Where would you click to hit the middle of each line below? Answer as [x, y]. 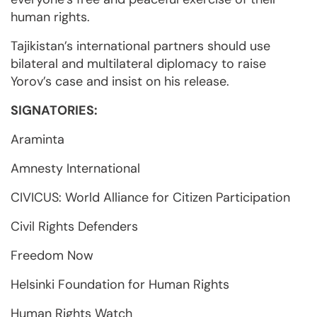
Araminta [38, 139]
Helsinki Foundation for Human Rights [120, 284]
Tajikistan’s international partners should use [140, 46]
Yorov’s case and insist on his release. [120, 81]
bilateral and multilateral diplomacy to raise [138, 64]
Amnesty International [77, 168]
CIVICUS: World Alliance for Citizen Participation [150, 197]
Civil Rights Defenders [74, 226]
